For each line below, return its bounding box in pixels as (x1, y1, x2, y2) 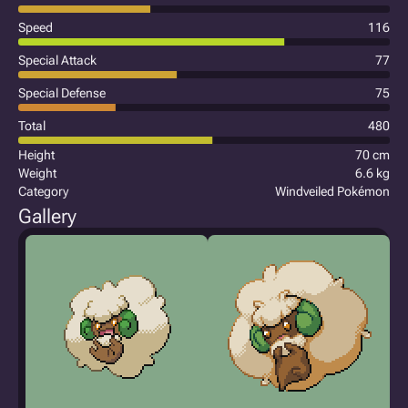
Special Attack (18, 53, 97, 67)
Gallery (18, 205, 76, 228)
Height (18, 148, 55, 162)
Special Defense (18, 86, 106, 100)
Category (18, 184, 68, 199)
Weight (18, 166, 56, 180)
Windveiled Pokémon (275, 184, 390, 199)
